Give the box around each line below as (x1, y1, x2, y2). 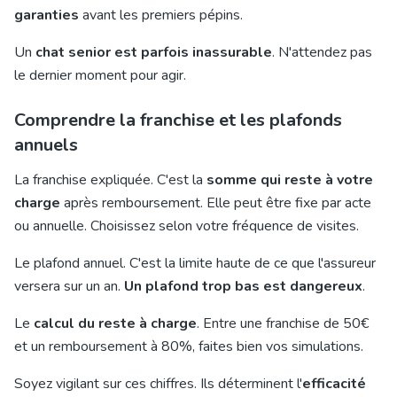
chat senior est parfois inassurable (35, 43, 272, 62)
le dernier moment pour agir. (14, 66, 186, 85)
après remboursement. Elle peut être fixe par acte (60, 193, 371, 213)
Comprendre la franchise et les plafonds (14, 108, 342, 132)
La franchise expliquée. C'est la (14, 170, 206, 190)
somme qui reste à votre (206, 170, 373, 190)
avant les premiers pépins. (79, 5, 243, 25)
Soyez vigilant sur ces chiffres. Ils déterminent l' (14, 374, 302, 393)
